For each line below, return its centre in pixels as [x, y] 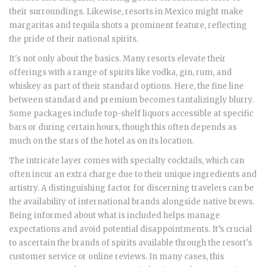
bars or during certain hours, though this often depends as [123, 128]
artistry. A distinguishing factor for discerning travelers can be [131, 188]
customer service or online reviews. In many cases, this [117, 257]
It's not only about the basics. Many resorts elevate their [117, 59]
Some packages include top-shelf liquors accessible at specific [131, 114]
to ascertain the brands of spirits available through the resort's [131, 243]
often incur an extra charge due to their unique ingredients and [133, 175]
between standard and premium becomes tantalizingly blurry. [131, 100]
